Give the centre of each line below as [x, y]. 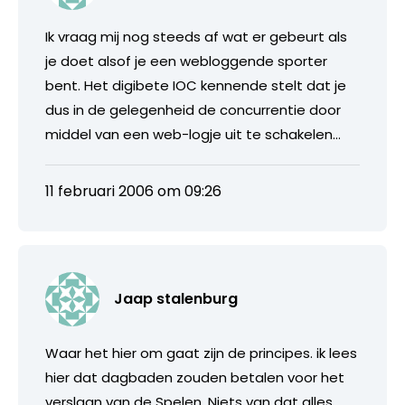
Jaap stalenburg [176, 298]
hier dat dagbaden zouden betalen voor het [195, 377]
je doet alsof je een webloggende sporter [186, 61]
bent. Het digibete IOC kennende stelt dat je [196, 85]
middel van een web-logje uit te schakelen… [193, 134]
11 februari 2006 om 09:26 [133, 191]
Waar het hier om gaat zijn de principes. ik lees [201, 353]
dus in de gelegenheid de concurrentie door [193, 109]
